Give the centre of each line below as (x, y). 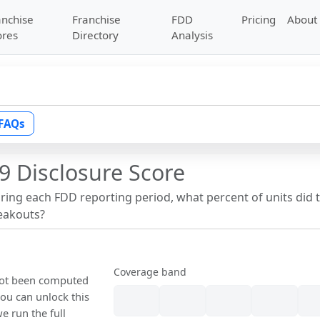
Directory (95, 35)
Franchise (96, 19)
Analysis (192, 35)
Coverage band (150, 272)
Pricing (259, 19)
